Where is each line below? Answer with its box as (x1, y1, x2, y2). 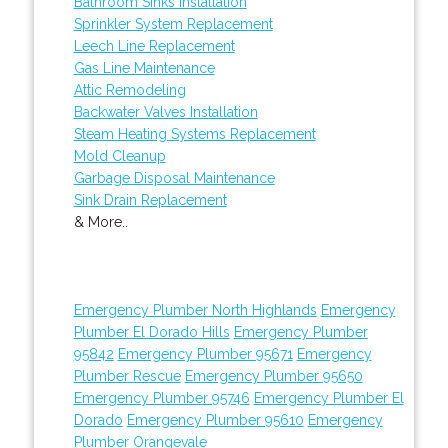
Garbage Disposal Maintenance (73, 169, 275, 186)
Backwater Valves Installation (73, 103, 258, 120)
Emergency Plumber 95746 (73, 389, 250, 406)
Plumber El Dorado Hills (73, 323, 230, 340)
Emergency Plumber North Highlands (73, 301, 317, 318)
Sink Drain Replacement (73, 191, 227, 208)
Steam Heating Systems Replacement (73, 125, 316, 142)
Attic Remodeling (73, 81, 186, 98)
